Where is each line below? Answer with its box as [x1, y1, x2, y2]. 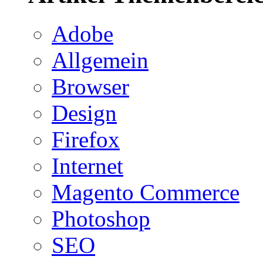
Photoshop [52, 205, 150, 231]
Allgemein [52, 47, 149, 73]
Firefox [52, 126, 120, 152]
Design [52, 100, 117, 126]
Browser [52, 73, 129, 99]
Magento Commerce [52, 179, 240, 205]
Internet [52, 153, 123, 178]
